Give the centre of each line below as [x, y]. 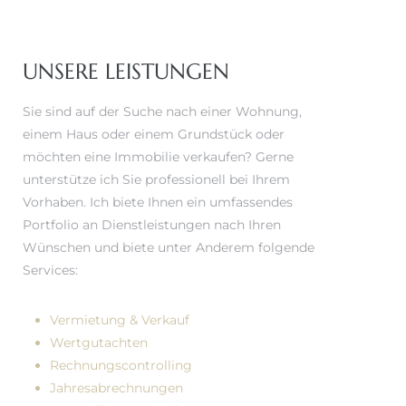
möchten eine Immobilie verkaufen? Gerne [158, 157]
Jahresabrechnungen [116, 388]
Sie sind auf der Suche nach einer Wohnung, [162, 112]
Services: [50, 271]
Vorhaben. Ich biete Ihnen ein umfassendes [158, 203]
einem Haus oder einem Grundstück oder [154, 135]
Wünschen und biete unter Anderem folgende [169, 248]
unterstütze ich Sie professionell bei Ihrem [156, 180]
